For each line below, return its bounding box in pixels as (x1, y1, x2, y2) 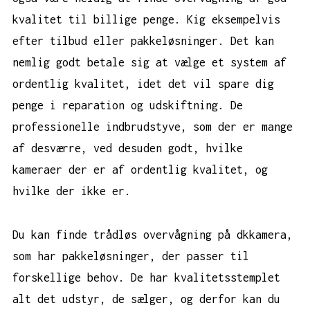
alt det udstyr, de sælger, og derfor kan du (12, 292, 280, 305)
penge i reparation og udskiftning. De (12, 99, 243, 112)
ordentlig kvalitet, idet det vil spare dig (12, 77, 274, 91)
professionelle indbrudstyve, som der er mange (12, 120, 293, 134)
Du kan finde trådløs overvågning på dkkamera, (12, 228, 293, 241)
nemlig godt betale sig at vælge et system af (12, 56, 286, 69)
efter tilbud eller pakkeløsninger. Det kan (12, 35, 274, 48)
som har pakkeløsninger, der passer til (12, 249, 249, 262)
